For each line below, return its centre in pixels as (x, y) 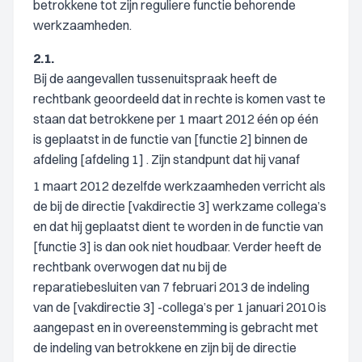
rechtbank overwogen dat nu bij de (130, 267)
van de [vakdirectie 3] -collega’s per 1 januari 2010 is (180, 307)
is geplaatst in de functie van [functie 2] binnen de (170, 139)
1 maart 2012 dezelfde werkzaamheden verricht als (179, 186)
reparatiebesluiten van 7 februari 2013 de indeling (171, 287)
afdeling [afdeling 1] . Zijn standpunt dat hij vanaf (166, 159)
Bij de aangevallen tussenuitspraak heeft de (155, 78)
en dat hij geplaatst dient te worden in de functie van (178, 226)
